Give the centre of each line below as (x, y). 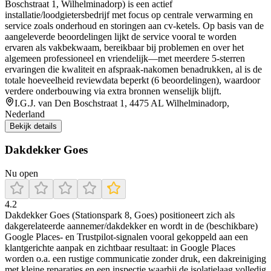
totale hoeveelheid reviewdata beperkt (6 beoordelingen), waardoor (132, 80)
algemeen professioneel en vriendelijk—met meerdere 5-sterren (125, 58)
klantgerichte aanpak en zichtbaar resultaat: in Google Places (120, 248)
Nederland (25, 114)
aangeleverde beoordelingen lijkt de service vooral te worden (121, 36)
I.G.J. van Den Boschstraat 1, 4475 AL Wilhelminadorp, (122, 103)
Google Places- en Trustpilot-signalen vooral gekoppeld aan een (126, 237)
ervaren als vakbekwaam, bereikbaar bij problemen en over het (124, 47)
